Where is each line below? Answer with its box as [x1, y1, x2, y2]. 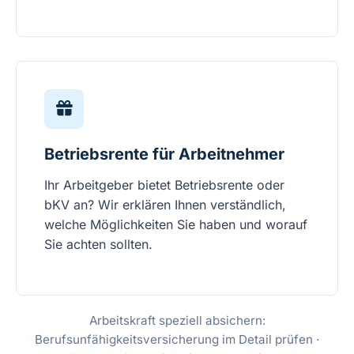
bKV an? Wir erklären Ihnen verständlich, [44, 197, 286, 213]
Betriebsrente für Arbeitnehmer [44, 145, 284, 164]
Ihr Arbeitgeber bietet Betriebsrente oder [44, 177, 284, 194]
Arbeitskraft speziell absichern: [88, 313, 265, 329]
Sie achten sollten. [44, 236, 153, 253]
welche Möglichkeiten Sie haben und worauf [44, 217, 307, 233]
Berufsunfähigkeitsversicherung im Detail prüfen [35, 332, 313, 348]
